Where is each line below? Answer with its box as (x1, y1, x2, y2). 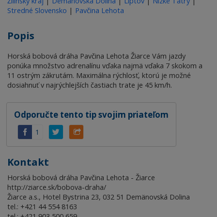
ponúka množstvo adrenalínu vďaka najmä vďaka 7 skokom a (7, 61, 202, 71)
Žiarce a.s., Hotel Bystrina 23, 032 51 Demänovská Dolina (7, 192, 190, 202)
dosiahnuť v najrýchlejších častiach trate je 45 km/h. (7, 80, 172, 90)
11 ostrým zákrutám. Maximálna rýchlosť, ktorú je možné (7, 71, 191, 80)
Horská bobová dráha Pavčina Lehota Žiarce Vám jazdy (7, 51, 186, 61)
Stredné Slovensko (7, 6, 67, 15)
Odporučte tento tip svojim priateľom (14, 109, 169, 121)
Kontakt (7, 155, 49, 169)
